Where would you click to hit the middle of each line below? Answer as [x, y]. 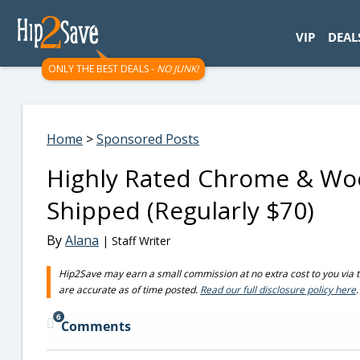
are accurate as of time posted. [129, 290]
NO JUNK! [178, 69]
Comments [96, 326]
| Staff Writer [135, 241]
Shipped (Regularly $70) [180, 210]
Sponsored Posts [148, 139]
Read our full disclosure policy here [278, 290]
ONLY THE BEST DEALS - [102, 69]
